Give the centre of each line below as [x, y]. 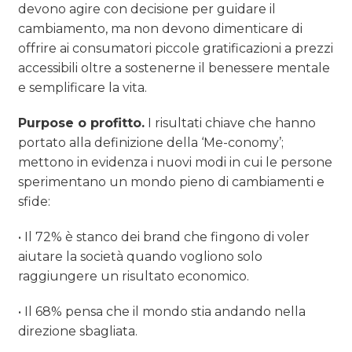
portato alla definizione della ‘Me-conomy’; [151, 143]
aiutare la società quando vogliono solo [141, 257]
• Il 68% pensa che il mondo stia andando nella [162, 312]
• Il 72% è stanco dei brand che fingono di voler [164, 237]
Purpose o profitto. [82, 123]
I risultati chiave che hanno [231, 123]
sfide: [35, 202]
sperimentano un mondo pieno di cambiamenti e [172, 182]
